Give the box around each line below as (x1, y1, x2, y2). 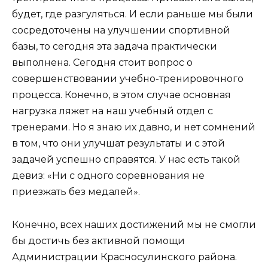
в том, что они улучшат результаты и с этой (12, 138, 225, 150)
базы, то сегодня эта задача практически (12, 41, 217, 53)
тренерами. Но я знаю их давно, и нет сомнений (12, 121, 255, 133)
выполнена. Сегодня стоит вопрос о (12, 57, 193, 69)
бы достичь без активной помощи (12, 234, 185, 246)
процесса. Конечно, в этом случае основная (12, 89, 231, 101)
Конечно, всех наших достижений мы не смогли (12, 218, 256, 230)
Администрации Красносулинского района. (12, 251, 237, 263)
